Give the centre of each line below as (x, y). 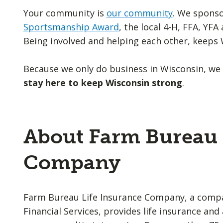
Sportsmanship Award (71, 27)
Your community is (65, 13)
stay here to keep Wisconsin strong (103, 83)
